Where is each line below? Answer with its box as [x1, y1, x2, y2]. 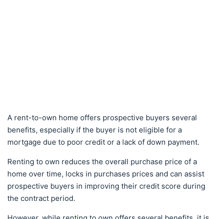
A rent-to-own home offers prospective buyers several [7, 113, 197, 122]
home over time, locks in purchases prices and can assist [7, 169, 204, 178]
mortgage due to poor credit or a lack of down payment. [7, 137, 199, 147]
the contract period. [7, 194, 77, 203]
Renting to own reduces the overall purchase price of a [7, 157, 197, 166]
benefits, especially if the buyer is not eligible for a [7, 125, 182, 134]
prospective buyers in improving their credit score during [7, 181, 205, 191]
